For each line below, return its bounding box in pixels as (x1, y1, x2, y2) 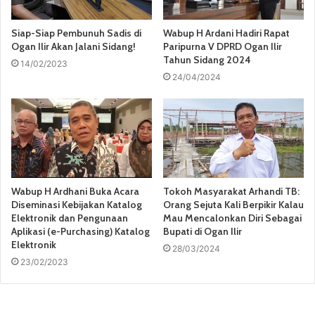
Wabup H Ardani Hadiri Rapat (163, 26, 290, 39)
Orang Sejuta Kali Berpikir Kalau (163, 198, 304, 211)
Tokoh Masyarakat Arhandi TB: (163, 184, 300, 198)
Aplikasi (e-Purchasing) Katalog (11, 224, 150, 238)
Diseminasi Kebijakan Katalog (11, 198, 142, 211)
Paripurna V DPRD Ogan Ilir (163, 39, 282, 53)
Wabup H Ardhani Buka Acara (11, 184, 139, 198)
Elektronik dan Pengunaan (11, 211, 128, 224)
